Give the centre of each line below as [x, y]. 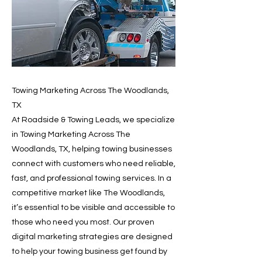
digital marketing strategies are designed [92, 237]
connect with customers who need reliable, [94, 164]
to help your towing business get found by [89, 251]
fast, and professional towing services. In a [92, 178]
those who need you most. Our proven [83, 222]
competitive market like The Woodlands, [88, 193]
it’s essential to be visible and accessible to [93, 208]
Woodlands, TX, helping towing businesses [92, 149]
